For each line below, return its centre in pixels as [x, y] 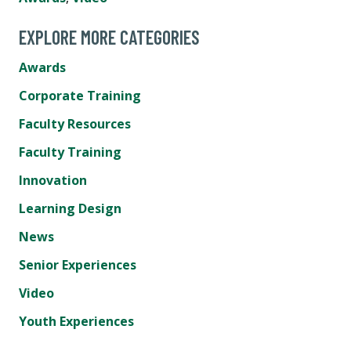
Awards [42, 67]
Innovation [53, 180]
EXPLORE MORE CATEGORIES [109, 37]
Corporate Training [80, 95]
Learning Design [70, 208]
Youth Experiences [76, 321]
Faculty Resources [75, 123]
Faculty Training [70, 152]
